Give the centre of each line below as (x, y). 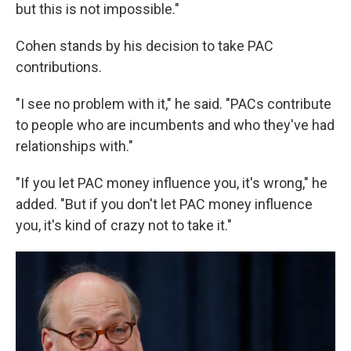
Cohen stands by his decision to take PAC (145, 46)
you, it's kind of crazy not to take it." (124, 225)
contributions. (59, 67)
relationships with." (74, 146)
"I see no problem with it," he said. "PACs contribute (174, 104)
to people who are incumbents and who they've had (175, 125)
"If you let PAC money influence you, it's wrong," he (172, 183)
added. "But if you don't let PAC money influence (164, 204)
